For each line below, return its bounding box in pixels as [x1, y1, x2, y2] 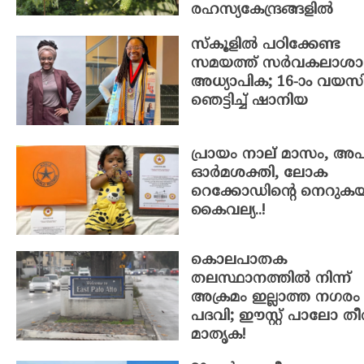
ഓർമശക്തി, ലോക [191, 164, 327, 184]
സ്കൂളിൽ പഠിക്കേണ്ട [191, 36, 340, 55]
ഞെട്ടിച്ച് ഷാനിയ [191, 92, 308, 111]
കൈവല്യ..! [191, 201, 265, 221]
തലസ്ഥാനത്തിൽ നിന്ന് [191, 270, 351, 289]
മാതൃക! [191, 326, 245, 345]
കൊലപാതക [191, 251, 287, 271]
